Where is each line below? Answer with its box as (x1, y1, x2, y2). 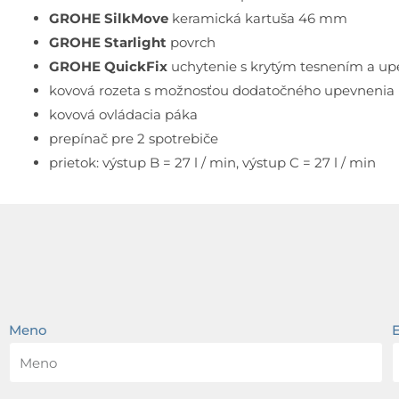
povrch (167, 34, 216, 52)
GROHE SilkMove (49, 10, 168, 28)
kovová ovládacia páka (49, 106, 198, 124)
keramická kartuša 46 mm (168, 10, 347, 28)
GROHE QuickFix (49, 58, 167, 76)
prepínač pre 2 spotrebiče (49, 130, 218, 148)
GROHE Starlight (49, 34, 167, 52)
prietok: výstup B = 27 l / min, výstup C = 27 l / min (49, 154, 376, 172)
